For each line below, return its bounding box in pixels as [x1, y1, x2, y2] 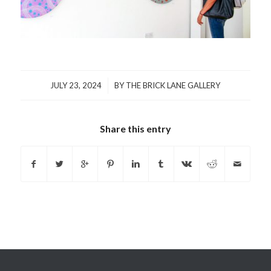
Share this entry [99, 123, 171, 135]
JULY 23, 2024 [50, 80, 102, 91]
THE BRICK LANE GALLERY [126, 80, 221, 91]
